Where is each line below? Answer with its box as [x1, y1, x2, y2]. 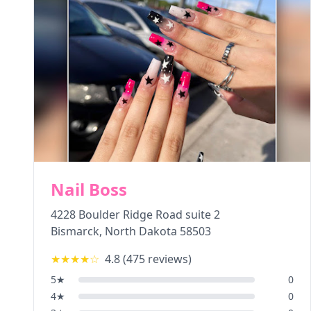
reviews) [145, 251, 192, 267]
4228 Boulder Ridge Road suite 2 [51, 207, 220, 222]
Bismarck [51, 224, 99, 239]
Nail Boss [51, 178, 127, 201]
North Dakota [105, 224, 177, 239]
